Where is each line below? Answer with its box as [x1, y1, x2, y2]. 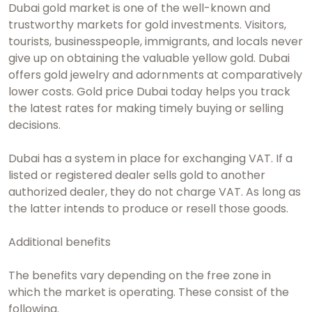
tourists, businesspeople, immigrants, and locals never [8, 33, 303, 50]
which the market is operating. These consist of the [8, 284, 289, 301]
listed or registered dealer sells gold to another [8, 167, 265, 184]
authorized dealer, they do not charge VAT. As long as [8, 184, 301, 201]
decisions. [8, 117, 61, 134]
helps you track [203, 84, 290, 100]
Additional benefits [8, 234, 111, 251]
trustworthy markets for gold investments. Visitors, [8, 17, 286, 33]
